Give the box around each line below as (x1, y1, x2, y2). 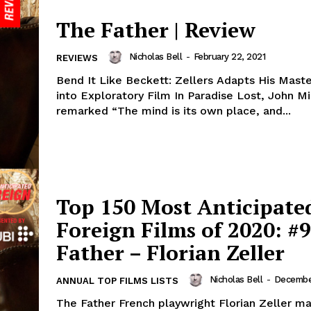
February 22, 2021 (193, 51, 265, 62)
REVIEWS (56, 53, 98, 64)
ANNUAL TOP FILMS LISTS (56, 276, 178, 287)
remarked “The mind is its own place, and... (56, 104, 291, 118)
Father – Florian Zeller (56, 239, 285, 267)
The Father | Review (56, 16, 255, 44)
